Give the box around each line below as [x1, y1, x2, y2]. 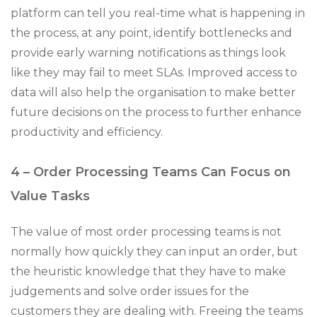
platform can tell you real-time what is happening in [11, 6, 305, 20]
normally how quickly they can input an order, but [11, 245, 298, 258]
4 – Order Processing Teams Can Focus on [11, 164, 291, 180]
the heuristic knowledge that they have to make [11, 265, 286, 278]
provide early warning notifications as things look [11, 46, 286, 59]
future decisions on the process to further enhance [11, 105, 301, 119]
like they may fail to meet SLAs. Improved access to [11, 66, 297, 79]
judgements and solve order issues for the [11, 284, 249, 298]
